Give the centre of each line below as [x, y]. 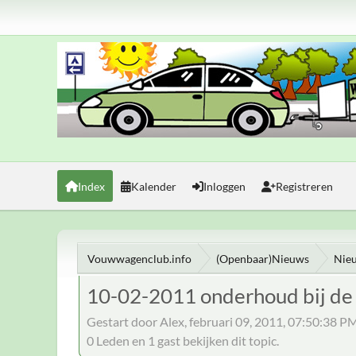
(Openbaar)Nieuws [263, 258]
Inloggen [224, 186]
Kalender [154, 186]
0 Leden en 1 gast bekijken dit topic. [183, 340]
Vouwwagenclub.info [139, 258]
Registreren [304, 186]
